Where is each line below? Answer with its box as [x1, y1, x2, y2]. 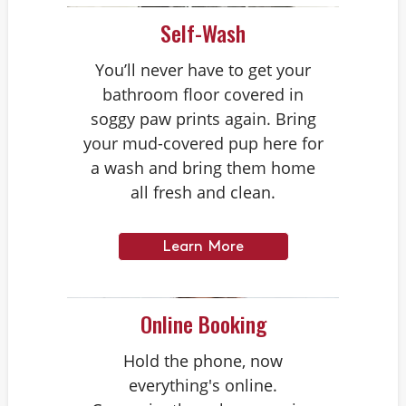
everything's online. [129, 374, 277, 396]
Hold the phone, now [123, 350, 283, 372]
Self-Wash [160, 16, 246, 49]
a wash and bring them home [91, 157, 315, 179]
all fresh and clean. [130, 181, 275, 203]
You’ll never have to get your [95, 59, 311, 81]
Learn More [162, 238, 244, 255]
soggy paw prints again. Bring [90, 108, 316, 130]
